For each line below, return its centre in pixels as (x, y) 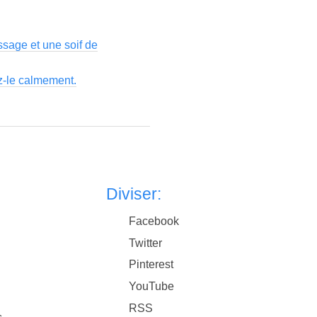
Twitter (146, 243)
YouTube (152, 286)
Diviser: (134, 194)
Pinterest (151, 265)
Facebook (154, 221)
